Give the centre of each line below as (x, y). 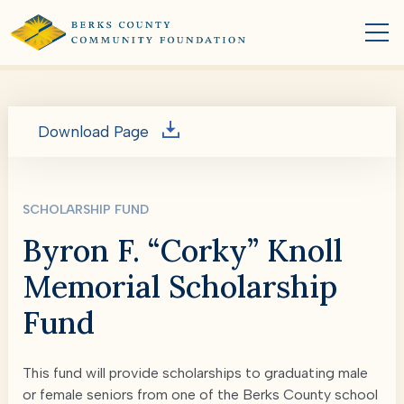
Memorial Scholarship (180, 286)
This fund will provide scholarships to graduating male (195, 373)
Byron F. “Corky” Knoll (183, 250)
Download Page (95, 132)
